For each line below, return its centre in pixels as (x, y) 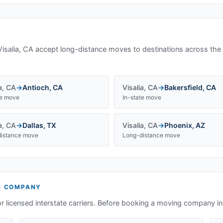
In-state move (142, 97)
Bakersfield (183, 87)
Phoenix (178, 125)
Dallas (33, 125)
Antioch (36, 87)
